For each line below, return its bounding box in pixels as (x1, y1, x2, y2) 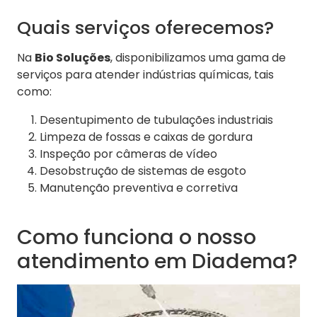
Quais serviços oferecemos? (17, 15, 274, 41)
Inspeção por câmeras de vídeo (40, 146, 217, 163)
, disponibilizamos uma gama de (110, 50, 286, 67)
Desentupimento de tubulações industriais (40, 112, 273, 129)
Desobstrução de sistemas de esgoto (40, 163, 246, 180)
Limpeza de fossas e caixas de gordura (40, 129, 253, 146)
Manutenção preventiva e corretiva (40, 180, 238, 197)
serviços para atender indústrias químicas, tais (17, 67, 274, 83)
